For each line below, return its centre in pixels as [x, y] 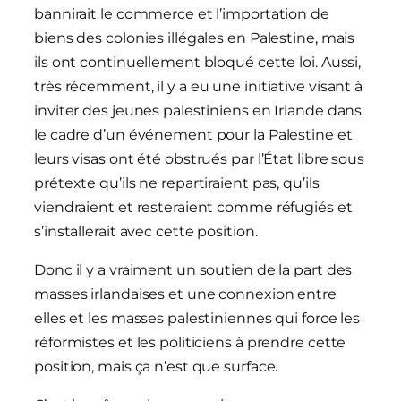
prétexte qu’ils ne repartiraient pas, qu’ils [177, 183]
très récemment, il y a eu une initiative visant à [199, 87]
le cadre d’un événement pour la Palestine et [193, 135]
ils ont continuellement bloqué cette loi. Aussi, [198, 63]
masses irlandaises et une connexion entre [185, 294]
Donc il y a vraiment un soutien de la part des [193, 270]
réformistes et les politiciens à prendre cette [190, 343]
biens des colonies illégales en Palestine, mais [195, 38]
